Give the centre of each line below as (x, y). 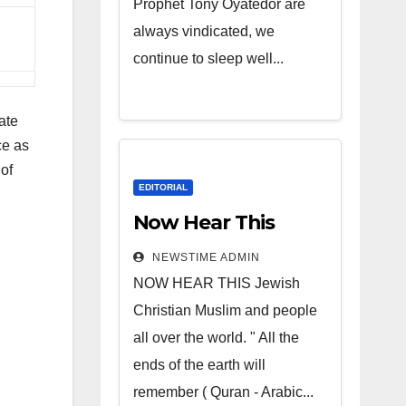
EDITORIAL (163, 187)
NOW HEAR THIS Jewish (216, 283)
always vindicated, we (203, 31)
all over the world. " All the (216, 338)
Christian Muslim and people (225, 310)
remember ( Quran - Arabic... (223, 392)
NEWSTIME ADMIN (204, 257)
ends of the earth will (199, 365)
